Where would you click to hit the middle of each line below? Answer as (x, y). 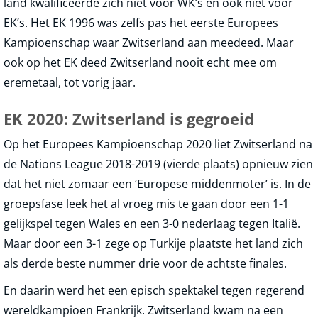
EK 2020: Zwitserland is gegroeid (129, 119)
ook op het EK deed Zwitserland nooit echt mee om (140, 63)
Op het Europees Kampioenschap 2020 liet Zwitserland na (158, 144)
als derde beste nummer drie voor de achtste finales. (145, 264)
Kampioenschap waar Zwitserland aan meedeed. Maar (149, 43)
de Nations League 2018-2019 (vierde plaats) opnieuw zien (158, 164)
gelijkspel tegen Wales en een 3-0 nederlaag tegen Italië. (152, 224)
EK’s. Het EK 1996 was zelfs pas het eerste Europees (141, 23)
